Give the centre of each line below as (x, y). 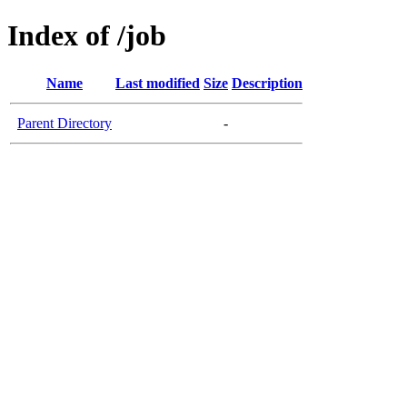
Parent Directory (65, 123)
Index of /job (87, 36)
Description (267, 83)
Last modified (158, 83)
